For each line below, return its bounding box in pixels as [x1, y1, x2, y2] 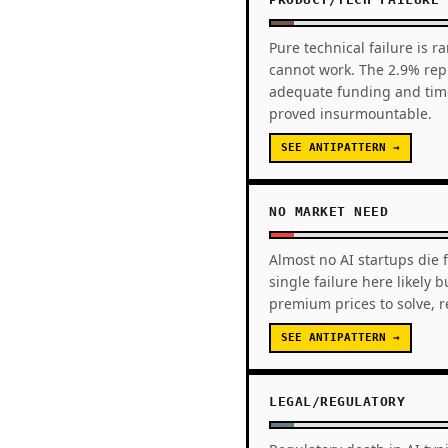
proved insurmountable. [269, 104, 432, 123]
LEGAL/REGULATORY [269, 394, 405, 409]
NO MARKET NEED [269, 204, 388, 219]
